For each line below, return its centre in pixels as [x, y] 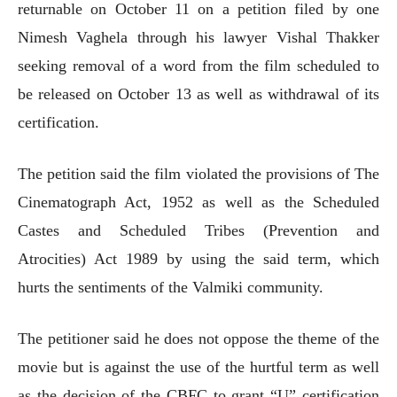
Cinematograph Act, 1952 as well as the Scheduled [198, 202]
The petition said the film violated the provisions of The [198, 173]
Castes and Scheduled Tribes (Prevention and [198, 230]
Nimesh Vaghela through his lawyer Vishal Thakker [198, 37]
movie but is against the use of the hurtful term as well [198, 366]
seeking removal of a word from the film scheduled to [198, 65]
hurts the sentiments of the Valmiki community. [171, 287]
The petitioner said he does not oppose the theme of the [198, 338]
